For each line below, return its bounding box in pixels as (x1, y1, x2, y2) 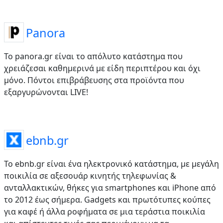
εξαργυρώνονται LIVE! (4, 86, 88, 98)
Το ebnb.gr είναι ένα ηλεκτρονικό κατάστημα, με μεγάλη (4, 158, 219, 169)
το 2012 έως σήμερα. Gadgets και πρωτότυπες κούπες (4, 194, 211, 205)
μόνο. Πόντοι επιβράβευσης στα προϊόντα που (4, 74, 184, 86)
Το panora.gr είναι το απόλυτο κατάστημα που (4, 50, 183, 62)
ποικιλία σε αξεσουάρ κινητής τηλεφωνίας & (4, 170, 176, 181)
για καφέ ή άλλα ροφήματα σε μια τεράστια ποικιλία (4, 206, 205, 217)
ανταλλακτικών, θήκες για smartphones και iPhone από (4, 182, 216, 193)
